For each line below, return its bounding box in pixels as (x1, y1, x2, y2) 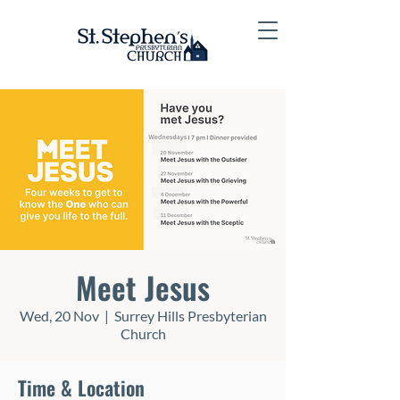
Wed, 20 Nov (19, 307, 99, 324)
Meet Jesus (76, 264, 210, 310)
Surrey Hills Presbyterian (113, 307, 267, 324)
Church (120, 325, 166, 342)
